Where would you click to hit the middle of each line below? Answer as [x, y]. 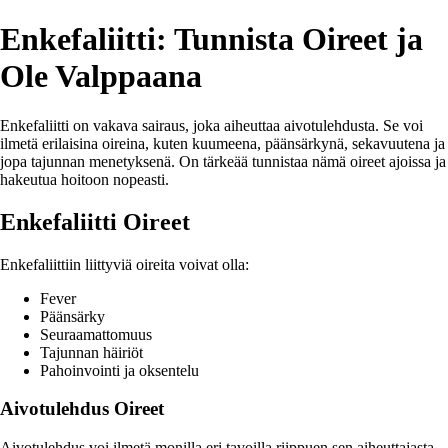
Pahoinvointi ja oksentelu [119, 370]
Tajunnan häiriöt [91, 352]
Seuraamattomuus [96, 334]
